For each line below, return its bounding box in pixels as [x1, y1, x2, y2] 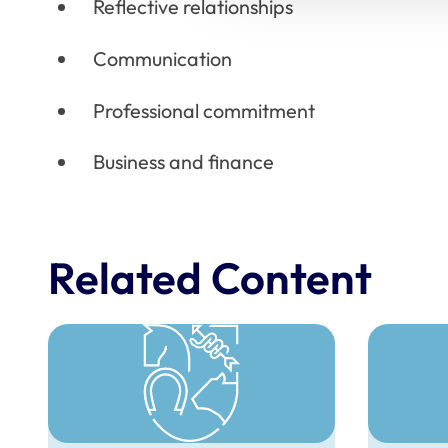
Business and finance [92, 149, 274, 175]
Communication [92, 45, 232, 71]
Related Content [48, 249, 372, 305]
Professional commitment [92, 97, 315, 123]
